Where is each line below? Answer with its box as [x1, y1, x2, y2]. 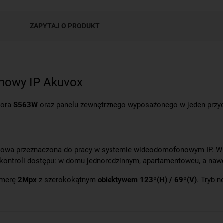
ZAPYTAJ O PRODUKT [30, 21, 100, 30]
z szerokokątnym [39, 175, 98, 185]
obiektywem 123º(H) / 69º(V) [98, 175, 197, 185]
